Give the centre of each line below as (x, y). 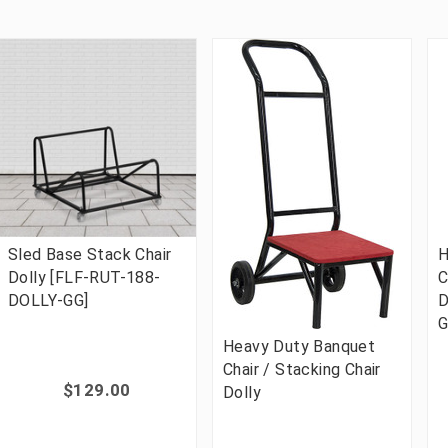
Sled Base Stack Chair (90, 254)
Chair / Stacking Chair (302, 369)
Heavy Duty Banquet (299, 346)
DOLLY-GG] (48, 300)
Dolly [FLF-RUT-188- (84, 277)
